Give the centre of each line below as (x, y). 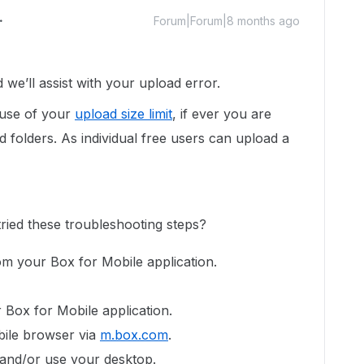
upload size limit (123, 114)
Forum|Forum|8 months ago (227, 21)
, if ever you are (222, 114)
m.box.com (134, 335)
